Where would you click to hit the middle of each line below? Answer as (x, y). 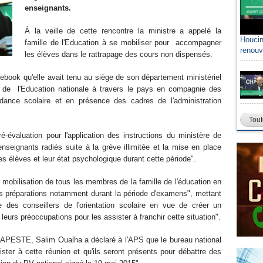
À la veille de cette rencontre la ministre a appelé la (123, 31)
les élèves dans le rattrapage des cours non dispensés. (119, 54)
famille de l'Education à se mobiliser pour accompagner (123, 43)
